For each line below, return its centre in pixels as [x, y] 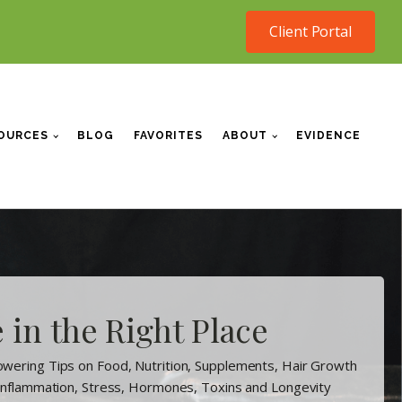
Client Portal [310, 31]
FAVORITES [168, 135]
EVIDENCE [328, 135]
